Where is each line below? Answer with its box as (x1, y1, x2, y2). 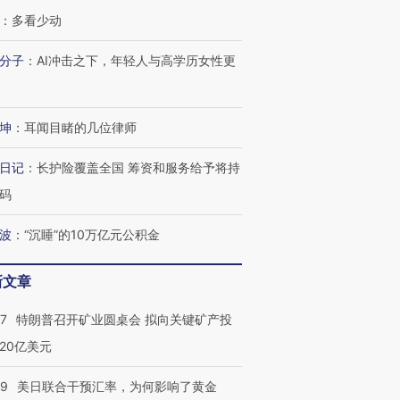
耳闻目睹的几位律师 (24, 120, 137, 135)
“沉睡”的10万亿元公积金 (24, 227, 160, 242)
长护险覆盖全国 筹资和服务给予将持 (37, 160, 240, 175)
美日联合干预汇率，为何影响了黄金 (17, 379, 217, 394)
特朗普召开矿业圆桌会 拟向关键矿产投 (16, 312, 232, 327)
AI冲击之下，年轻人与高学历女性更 (37, 53, 236, 68)
